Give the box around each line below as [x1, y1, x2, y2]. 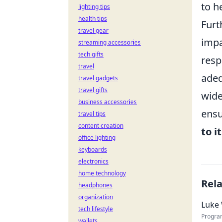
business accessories [78, 98, 137, 106]
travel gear [78, 26, 109, 35]
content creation [78, 121, 123, 130]
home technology [78, 169, 126, 177]
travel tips [78, 110, 106, 118]
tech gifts [78, 50, 104, 58]
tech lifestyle [78, 205, 113, 213]
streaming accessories [78, 38, 141, 47]
